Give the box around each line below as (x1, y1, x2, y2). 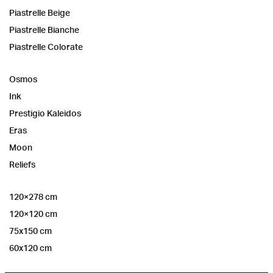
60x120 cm (9, 242, 52, 253)
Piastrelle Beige (9, 7, 70, 18)
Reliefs (9, 158, 35, 169)
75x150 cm (9, 225, 52, 236)
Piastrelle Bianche (9, 24, 79, 35)
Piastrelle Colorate (9, 41, 83, 52)
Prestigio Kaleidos (9, 107, 81, 118)
